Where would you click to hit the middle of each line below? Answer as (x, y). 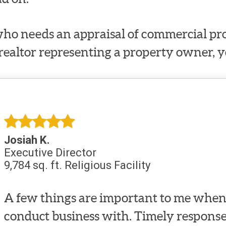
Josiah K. (27, 140)
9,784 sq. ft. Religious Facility (77, 165)
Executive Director (50, 152)
